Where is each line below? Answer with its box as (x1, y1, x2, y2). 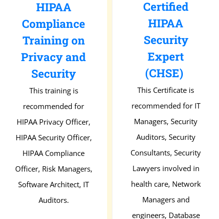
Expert (148, 49, 184, 64)
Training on (22, 32, 85, 47)
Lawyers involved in (132, 163, 199, 174)
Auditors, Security (136, 132, 196, 142)
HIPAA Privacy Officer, (17, 116, 90, 127)
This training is (29, 85, 78, 95)
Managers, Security (134, 116, 197, 127)
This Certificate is (137, 85, 194, 95)
